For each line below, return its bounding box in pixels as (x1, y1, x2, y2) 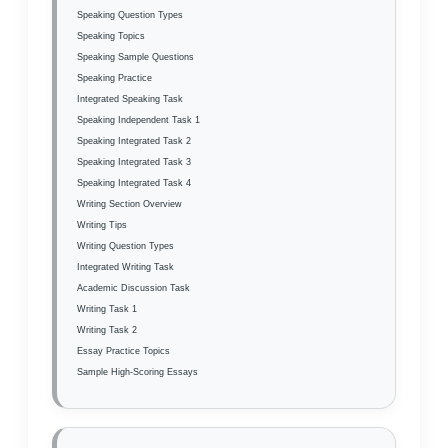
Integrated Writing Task (77, 261, 174, 272)
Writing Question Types (77, 240, 174, 251)
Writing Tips (77, 219, 127, 230)
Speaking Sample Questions (77, 51, 194, 62)
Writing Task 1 (77, 303, 137, 314)
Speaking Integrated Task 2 (77, 135, 191, 146)
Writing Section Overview (77, 198, 182, 209)
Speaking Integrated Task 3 (77, 156, 191, 167)
